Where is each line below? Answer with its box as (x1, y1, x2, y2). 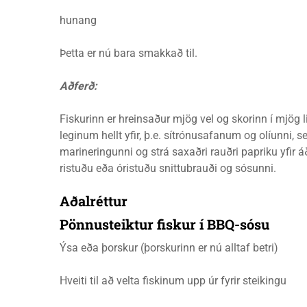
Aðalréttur (60, 192, 127, 210)
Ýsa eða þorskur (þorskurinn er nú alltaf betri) (60, 241, 278, 254)
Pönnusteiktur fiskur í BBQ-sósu (60, 215, 269, 233)
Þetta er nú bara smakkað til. (60, 47, 197, 60)
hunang (60, 14, 97, 27)
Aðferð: (60, 79, 97, 93)
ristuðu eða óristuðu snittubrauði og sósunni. (60, 162, 276, 175)
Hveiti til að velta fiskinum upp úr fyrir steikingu (60, 274, 286, 287)
